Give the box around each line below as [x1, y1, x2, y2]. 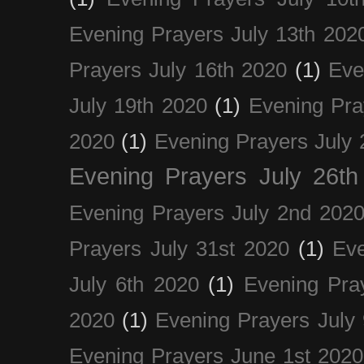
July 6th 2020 [69, 272, 199, 296]
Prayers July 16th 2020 [69, 58, 288, 81]
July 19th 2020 [69, 93, 207, 117]
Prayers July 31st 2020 [69, 236, 289, 260]
